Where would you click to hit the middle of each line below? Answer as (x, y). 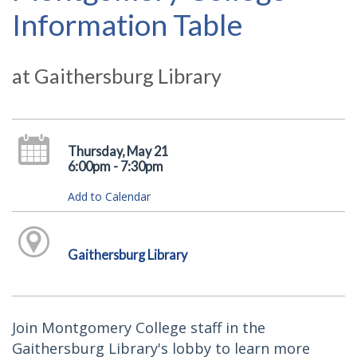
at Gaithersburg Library (117, 76)
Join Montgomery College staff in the (139, 327)
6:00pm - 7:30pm (115, 166)
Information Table (127, 24)
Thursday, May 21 (118, 151)
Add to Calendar (109, 196)
